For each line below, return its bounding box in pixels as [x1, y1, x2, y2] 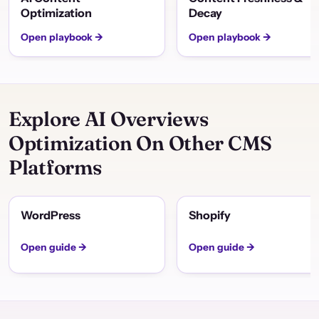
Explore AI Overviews [9, 107, 209, 132]
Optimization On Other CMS [9, 131, 272, 156]
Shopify [189, 208, 231, 223]
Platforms [9, 155, 102, 180]
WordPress [21, 208, 81, 223]
